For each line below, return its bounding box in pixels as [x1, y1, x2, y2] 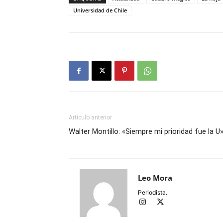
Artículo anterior [69, 114, 112, 121]
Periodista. [138, 189, 167, 197]
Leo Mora [138, 173, 172, 183]
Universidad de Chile [73, 6, 127, 14]
